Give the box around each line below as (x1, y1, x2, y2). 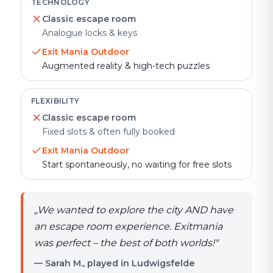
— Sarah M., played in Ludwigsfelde (34, 258, 195, 269)
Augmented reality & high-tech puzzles (42, 60, 210, 71)
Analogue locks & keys (42, 27, 137, 38)
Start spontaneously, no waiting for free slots (42, 159, 232, 170)
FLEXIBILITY (31, 96, 80, 105)
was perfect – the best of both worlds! (34, 237, 214, 249)
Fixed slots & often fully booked (42, 126, 175, 137)
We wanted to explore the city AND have (37, 204, 233, 216)
